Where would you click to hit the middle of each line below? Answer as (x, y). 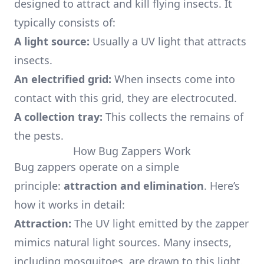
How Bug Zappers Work (132, 151)
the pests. (39, 136)
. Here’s (222, 186)
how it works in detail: (70, 204)
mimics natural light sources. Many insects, (123, 242)
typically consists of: (65, 22)
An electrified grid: (63, 79)
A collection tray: (58, 117)
